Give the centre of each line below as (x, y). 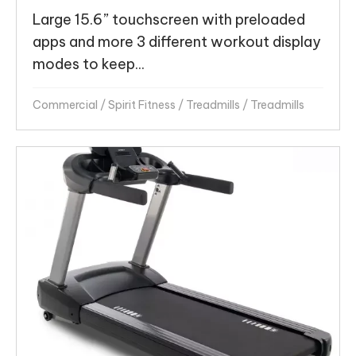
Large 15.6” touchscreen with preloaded (169, 20)
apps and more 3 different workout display (177, 42)
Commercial (65, 105)
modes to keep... (89, 64)
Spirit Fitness (142, 105)
